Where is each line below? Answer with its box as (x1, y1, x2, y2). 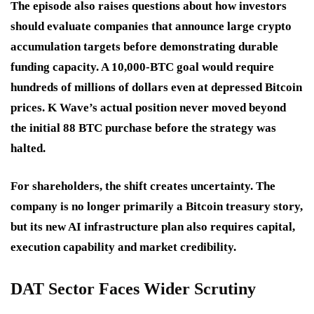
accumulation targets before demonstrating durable (11, 39, 278, 53)
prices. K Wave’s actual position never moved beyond (11, 100, 286, 114)
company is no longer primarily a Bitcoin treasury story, (11, 199, 303, 213)
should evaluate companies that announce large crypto (11, 19, 292, 33)
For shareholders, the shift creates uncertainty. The (11, 179, 275, 193)
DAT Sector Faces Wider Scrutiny (11, 279, 256, 298)
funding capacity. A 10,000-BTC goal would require (11, 60, 274, 74)
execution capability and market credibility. (11, 240, 236, 254)
